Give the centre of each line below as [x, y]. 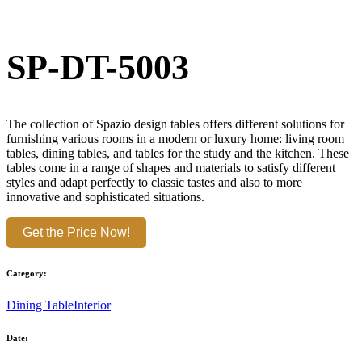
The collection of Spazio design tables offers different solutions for [175, 124]
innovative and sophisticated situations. [105, 197]
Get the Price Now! [76, 233]
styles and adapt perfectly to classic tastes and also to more [154, 183]
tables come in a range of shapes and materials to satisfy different [171, 168]
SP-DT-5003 [98, 67]
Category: [27, 273]
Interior [92, 305]
